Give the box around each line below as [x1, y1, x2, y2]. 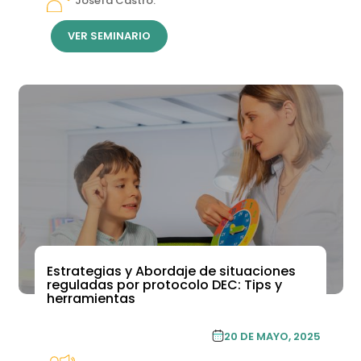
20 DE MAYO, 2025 [223, 328, 321, 344]
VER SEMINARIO [67, 27, 151, 44]
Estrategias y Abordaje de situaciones [46, 261, 296, 280]
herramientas [46, 288, 135, 308]
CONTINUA [99, 334, 157, 351]
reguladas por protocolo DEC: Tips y [46, 275, 282, 294]
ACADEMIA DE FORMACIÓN [57, 320, 199, 336]
